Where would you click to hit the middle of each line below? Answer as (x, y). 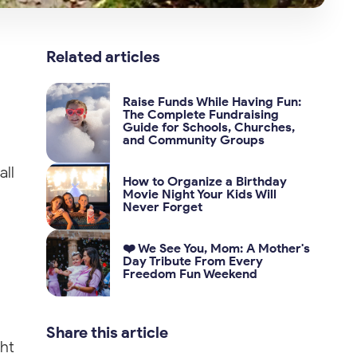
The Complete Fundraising (201, 115)
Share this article (108, 333)
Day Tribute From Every (193, 261)
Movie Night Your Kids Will (200, 194)
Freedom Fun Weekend (190, 274)
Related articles (104, 57)
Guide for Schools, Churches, (209, 127)
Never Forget (163, 207)
